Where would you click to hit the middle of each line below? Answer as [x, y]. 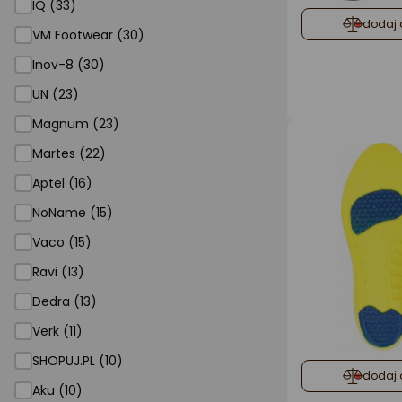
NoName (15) [73, 213]
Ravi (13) [58, 272]
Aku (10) [57, 390]
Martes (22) [69, 153]
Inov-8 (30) [69, 65]
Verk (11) [57, 331]
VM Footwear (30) [88, 35]
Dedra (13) [65, 301]
